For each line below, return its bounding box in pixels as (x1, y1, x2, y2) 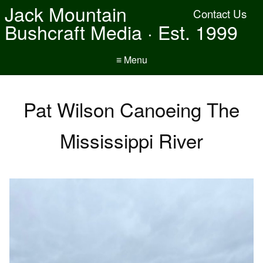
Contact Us (193, 6, 247, 21)
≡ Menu (116, 53, 147, 66)
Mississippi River (60, 126, 203, 154)
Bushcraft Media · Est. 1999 (5, 18, 238, 45)
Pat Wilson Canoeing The (23, 95, 240, 123)
